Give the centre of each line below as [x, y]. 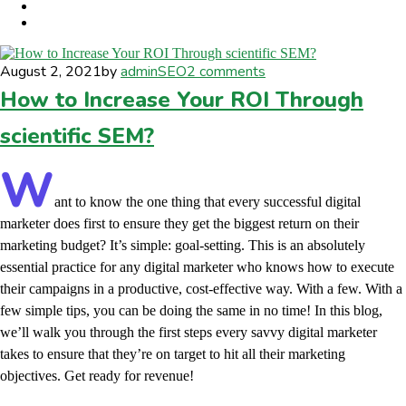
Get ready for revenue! [131, 375]
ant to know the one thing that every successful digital [208, 201]
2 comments [226, 71]
